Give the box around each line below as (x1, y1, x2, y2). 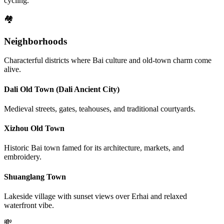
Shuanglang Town (4, 172, 66, 181)
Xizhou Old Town (4, 124, 64, 133)
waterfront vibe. (4, 200, 54, 209)
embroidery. (4, 152, 41, 161)
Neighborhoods (4, 35, 67, 46)
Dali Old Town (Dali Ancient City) (4, 84, 119, 93)
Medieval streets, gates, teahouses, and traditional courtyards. (4, 104, 195, 113)
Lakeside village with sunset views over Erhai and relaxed (4, 191, 187, 200)
